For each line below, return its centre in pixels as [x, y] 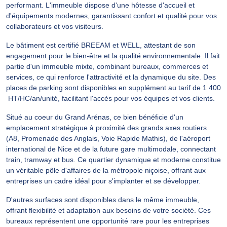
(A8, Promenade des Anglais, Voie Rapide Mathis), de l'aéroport [108, 138]
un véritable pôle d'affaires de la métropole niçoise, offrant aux [106, 170]
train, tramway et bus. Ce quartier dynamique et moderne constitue [113, 159]
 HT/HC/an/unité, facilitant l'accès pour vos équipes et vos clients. [110, 98]
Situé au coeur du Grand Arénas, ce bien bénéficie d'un [95, 117]
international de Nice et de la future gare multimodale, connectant [111, 149]
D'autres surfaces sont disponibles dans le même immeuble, [103, 199]
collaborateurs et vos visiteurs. [55, 26]
